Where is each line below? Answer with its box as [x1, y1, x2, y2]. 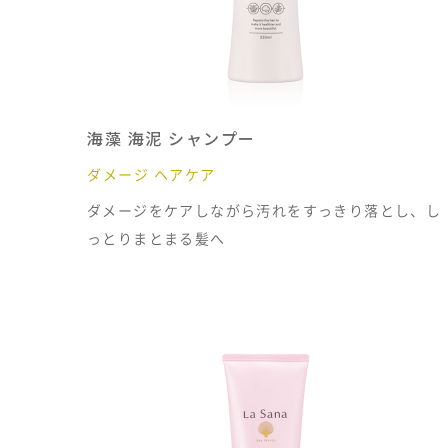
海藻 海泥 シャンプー [87, 126, 256, 150]
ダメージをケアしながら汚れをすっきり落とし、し [87, 200, 442, 220]
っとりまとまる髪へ [87, 228, 226, 248]
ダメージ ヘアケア [87, 164, 216, 184]
